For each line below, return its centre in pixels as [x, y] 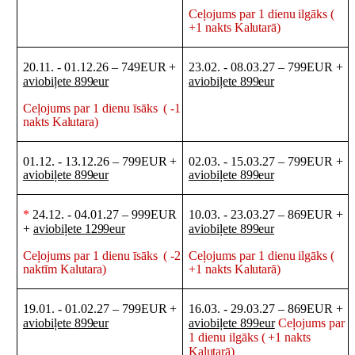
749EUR [143, 67]
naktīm [41, 269]
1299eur [105, 229]
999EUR [154, 215]
